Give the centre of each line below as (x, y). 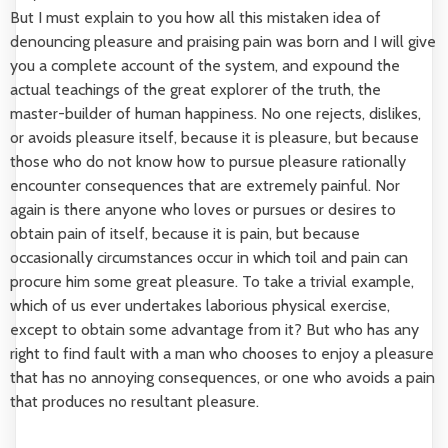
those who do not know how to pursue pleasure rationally (208, 161)
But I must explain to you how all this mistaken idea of (195, 17)
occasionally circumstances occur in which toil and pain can (209, 257)
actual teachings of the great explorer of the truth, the (195, 89)
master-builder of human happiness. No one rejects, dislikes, (215, 113)
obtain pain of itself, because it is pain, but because (185, 233)
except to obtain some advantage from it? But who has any (214, 329)
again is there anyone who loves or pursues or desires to (203, 209)
